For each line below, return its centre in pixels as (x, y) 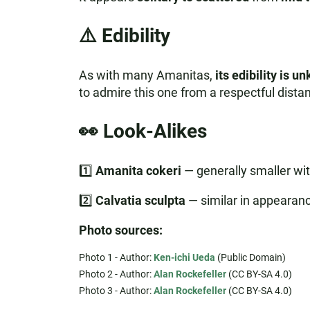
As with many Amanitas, (147, 75)
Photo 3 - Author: (116, 291)
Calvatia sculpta (140, 200)
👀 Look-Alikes (143, 131)
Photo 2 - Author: (116, 274)
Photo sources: (120, 230)
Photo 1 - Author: (116, 257)
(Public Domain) (250, 257)
